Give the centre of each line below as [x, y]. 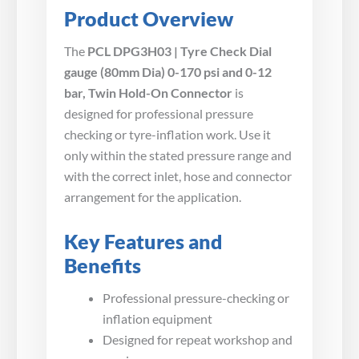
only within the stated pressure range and [178, 155]
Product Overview [149, 18]
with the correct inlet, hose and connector [178, 175]
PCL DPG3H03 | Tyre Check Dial [179, 50]
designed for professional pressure [159, 113]
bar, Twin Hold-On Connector [148, 92]
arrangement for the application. [153, 196]
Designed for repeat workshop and [198, 339]
